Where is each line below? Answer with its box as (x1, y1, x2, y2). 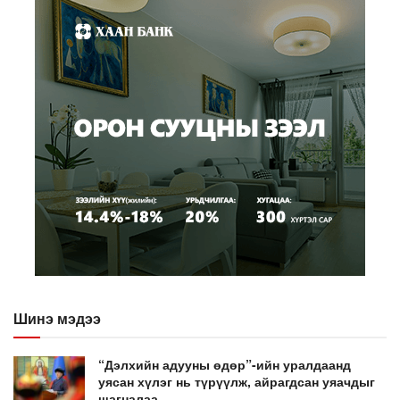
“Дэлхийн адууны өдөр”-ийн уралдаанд (98, 355, 351, 374)
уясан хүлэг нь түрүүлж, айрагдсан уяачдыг (98, 372, 375, 391)
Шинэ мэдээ (13, 308, 101, 329)
